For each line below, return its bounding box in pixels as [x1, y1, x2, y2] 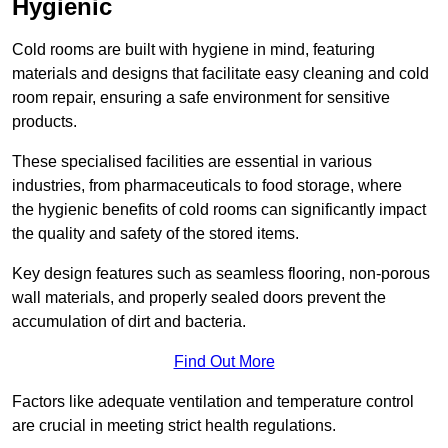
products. [12, 113, 77, 131]
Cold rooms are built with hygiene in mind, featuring [12, 41, 375, 59]
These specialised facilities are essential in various [12, 153, 372, 171]
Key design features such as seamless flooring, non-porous [12, 265, 430, 283]
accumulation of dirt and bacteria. [12, 313, 246, 331]
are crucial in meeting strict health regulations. [12, 417, 336, 435]
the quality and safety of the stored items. [12, 225, 299, 243]
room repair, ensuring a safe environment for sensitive [12, 89, 390, 107]
